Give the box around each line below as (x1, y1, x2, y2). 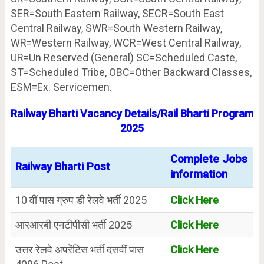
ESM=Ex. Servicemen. (10, 80, 112, 93)
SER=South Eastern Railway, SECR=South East (10, 6, 224, 19)
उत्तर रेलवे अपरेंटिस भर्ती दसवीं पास (15, 243, 144, 256)
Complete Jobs (170, 152, 247, 166)
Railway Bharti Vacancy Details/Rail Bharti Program (10, 107, 253, 120)
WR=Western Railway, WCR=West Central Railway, (10, 36, 241, 49)
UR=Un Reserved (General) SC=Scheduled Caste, (10, 51, 237, 64)
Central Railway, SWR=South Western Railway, (10, 21, 222, 34)
